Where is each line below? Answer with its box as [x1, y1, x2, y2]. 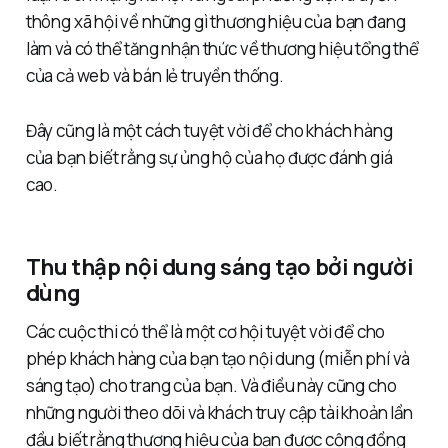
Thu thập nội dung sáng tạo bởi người [25, 251, 414, 283]
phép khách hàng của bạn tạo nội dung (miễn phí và [25, 347, 410, 371]
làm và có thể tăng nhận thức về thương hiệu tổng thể [25, 37, 419, 61]
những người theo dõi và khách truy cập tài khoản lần [25, 401, 413, 425]
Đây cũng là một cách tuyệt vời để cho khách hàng [25, 119, 393, 143]
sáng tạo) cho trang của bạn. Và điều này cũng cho [25, 374, 397, 398]
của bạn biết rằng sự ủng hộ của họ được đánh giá [25, 146, 393, 170]
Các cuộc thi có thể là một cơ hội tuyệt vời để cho [25, 320, 386, 344]
